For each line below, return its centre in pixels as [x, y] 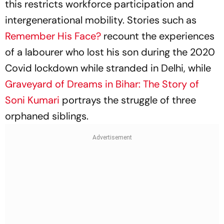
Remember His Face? [53, 36]
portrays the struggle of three [128, 100]
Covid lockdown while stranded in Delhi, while [108, 68]
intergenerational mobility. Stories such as [101, 20]
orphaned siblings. [47, 116]
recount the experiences [158, 36]
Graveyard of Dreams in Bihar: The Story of [102, 84]
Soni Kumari [32, 100]
